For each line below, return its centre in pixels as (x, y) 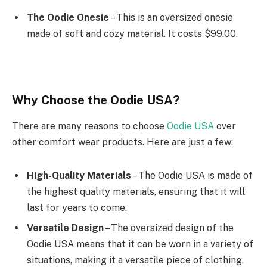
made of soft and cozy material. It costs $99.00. (132, 33)
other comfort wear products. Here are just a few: (122, 142)
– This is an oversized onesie (171, 17)
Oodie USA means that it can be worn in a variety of (140, 244)
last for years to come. (77, 208)
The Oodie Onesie (68, 17)
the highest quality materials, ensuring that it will (136, 192)
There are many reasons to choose (89, 126)
